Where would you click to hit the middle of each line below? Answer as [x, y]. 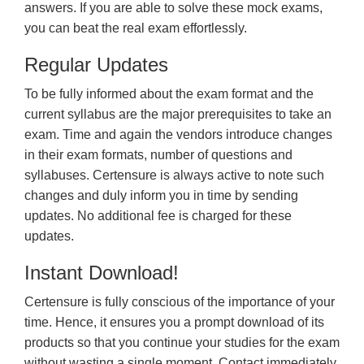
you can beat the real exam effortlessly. [136, 28]
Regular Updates [96, 65]
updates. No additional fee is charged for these [158, 216]
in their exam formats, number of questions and [158, 155]
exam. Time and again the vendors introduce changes [178, 134]
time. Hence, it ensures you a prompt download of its [174, 322]
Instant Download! [102, 273]
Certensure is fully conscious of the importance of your [180, 302]
